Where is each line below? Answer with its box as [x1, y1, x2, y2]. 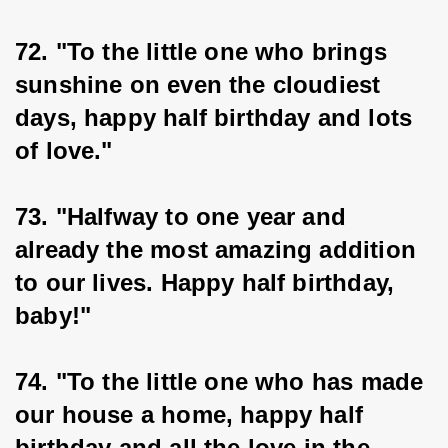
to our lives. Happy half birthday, [15, 269, 402, 296]
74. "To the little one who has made [15, 368, 431, 395]
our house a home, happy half [15, 401, 371, 428]
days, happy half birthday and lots [15, 104, 420, 131]
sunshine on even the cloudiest [15, 71, 388, 98]
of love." [15, 137, 113, 164]
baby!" [15, 302, 92, 329]
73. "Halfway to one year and [15, 203, 354, 230]
